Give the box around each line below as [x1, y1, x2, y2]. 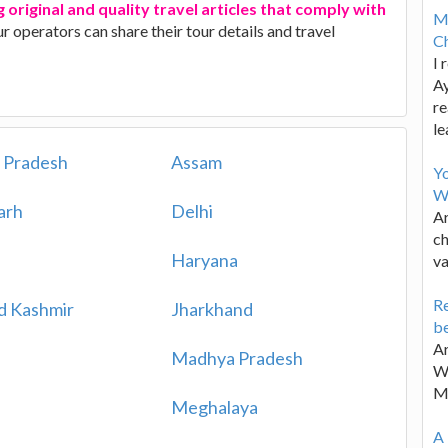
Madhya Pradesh [170, 347, 303, 369]
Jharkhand [170, 298, 253, 320]
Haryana [170, 249, 238, 271]
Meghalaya [170, 396, 258, 418]
